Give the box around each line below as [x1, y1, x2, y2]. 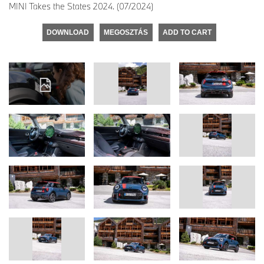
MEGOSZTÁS [104, 28, 148, 37]
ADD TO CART [163, 28, 212, 37]
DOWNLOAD [47, 28, 89, 37]
